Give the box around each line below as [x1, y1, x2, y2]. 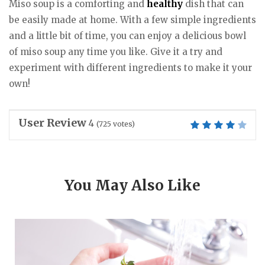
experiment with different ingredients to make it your [9, 62, 252, 73]
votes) [111, 119, 135, 128]
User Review [18, 115, 86, 130]
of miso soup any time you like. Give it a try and [9, 46, 222, 57]
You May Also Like [64, 176, 201, 195]
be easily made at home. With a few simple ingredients [9, 14, 256, 25]
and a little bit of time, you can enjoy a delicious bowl [9, 30, 246, 41]
